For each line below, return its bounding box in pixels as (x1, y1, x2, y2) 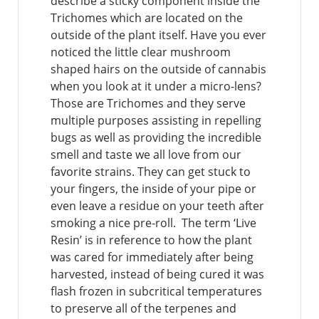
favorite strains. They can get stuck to (51, 164, 251, 180)
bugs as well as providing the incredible (51, 130, 261, 146)
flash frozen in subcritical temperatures (51, 283, 262, 300)
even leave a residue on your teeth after (51, 198, 264, 214)
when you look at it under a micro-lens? (51, 78, 261, 95)
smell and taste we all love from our (51, 147, 241, 163)
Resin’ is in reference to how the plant (51, 232, 252, 249)
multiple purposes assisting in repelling (51, 113, 261, 129)
